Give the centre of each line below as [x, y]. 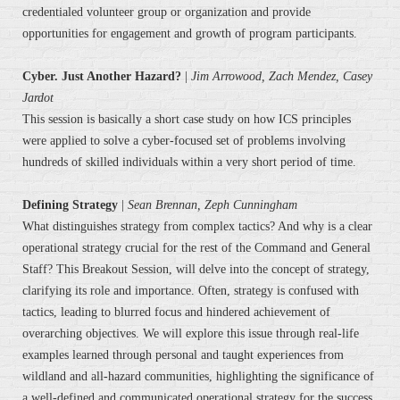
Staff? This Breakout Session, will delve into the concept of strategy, [196, 270]
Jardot [38, 98]
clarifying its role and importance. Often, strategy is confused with [191, 291]
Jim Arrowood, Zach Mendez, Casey [282, 77]
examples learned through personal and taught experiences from [183, 355]
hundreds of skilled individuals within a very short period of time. [189, 162]
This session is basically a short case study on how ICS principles [187, 120]
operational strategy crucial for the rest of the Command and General [196, 248]
